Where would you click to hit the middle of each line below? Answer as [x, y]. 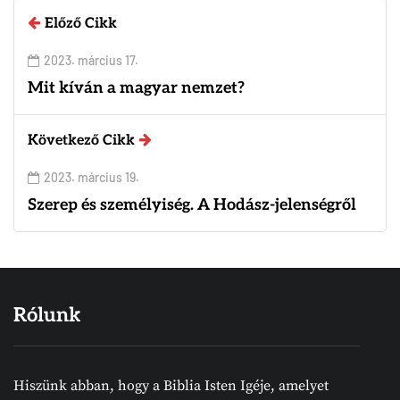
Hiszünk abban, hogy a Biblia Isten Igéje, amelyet [171, 385]
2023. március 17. [91, 60]
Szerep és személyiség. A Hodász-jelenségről [192, 204]
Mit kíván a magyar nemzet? [136, 87]
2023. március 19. [92, 177]
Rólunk [47, 315]
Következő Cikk [81, 140]
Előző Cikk [81, 23]
